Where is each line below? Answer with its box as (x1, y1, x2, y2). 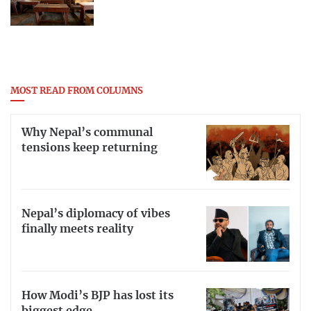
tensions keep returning (22, 142, 158, 153)
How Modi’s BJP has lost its (22, 290, 174, 302)
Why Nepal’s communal (22, 126, 153, 138)
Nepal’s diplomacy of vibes (22, 208, 170, 220)
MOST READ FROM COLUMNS (10, 86, 143, 96)
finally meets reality (22, 224, 133, 235)
